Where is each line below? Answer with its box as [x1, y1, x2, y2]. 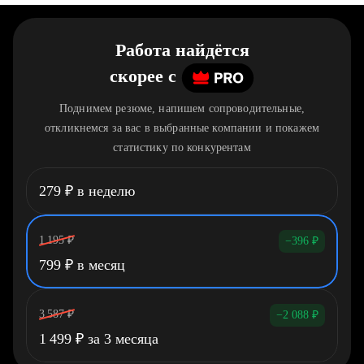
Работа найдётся [115, 40, 249, 60]
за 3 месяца [84, 331, 158, 347]
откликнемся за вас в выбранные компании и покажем [45, 122, 319, 134]
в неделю [73, 183, 135, 199]
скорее [110, 66, 163, 87]
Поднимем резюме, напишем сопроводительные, [59, 102, 305, 115]
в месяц [73, 257, 125, 273]
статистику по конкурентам [113, 141, 251, 154]
